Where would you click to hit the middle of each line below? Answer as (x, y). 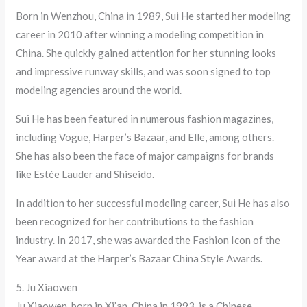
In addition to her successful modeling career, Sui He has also (153, 203)
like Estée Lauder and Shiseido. (85, 174)
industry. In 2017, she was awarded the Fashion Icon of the (148, 240)
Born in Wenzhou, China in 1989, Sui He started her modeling (153, 16)
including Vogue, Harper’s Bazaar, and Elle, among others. (145, 137)
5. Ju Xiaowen (47, 287)
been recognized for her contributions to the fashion (135, 222)
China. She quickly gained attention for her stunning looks (146, 53)
